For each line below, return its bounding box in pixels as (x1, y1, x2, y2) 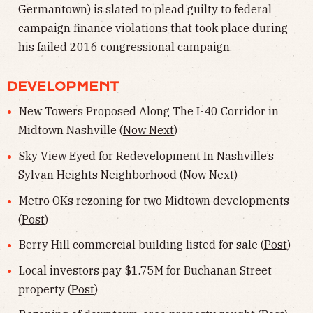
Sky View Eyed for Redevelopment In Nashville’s (18, 148, 274, 163)
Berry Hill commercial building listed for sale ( (18, 238, 264, 252)
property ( (18, 282, 71, 296)
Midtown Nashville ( (18, 123, 123, 138)
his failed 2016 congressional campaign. (18, 40, 232, 54)
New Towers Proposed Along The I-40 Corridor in (18, 104, 279, 119)
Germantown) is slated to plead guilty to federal (18, 2, 272, 17)
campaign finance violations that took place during (18, 21, 288, 36)
